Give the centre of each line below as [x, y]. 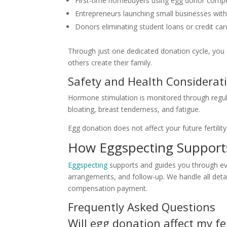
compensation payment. [108, 188]
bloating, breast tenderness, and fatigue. [134, 109]
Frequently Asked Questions [142, 207]
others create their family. [110, 63]
